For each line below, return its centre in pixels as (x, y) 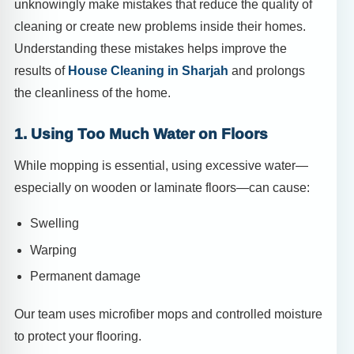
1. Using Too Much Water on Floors (141, 134)
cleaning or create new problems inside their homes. (160, 26)
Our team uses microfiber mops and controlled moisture (168, 314)
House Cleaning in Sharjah (148, 70)
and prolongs (267, 70)
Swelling (55, 223)
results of (41, 70)
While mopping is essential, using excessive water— (161, 165)
